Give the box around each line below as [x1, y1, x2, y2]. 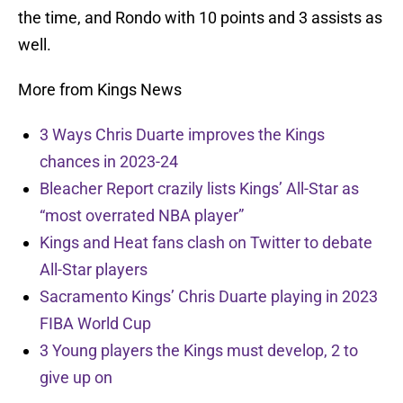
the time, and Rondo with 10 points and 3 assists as [18, 8, 382, 28]
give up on [40, 368, 112, 388]
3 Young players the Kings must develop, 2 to [40, 341, 358, 361]
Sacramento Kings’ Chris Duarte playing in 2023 [40, 287, 378, 307]
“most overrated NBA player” [40, 206, 244, 226]
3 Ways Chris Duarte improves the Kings [40, 125, 325, 145]
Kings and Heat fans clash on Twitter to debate [40, 233, 372, 253]
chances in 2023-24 [40, 152, 178, 172]
